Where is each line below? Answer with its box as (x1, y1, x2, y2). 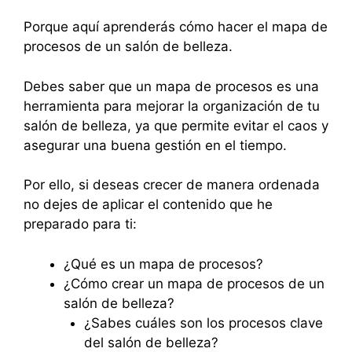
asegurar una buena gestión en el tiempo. (24, 137, 287, 153)
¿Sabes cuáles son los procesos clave (83, 314, 323, 331)
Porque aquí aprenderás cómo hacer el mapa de (24, 19, 328, 35)
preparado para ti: (24, 216, 137, 232)
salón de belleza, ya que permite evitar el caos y (24, 117, 328, 134)
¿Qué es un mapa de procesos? (64, 255, 263, 272)
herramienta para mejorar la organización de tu (24, 97, 320, 114)
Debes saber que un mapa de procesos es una (24, 78, 319, 94)
